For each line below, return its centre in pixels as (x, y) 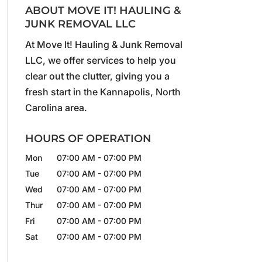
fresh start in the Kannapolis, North (103, 92)
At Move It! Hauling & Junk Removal (104, 44)
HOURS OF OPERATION (88, 139)
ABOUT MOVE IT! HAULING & (103, 11)
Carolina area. (56, 108)
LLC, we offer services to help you (100, 60)
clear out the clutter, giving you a (97, 76)
